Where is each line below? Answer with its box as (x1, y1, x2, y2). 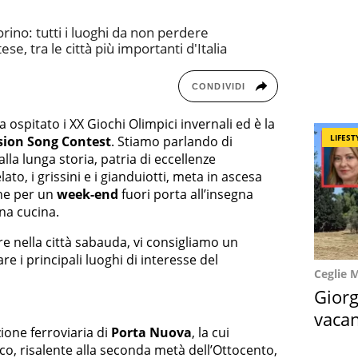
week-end (57, 185, 118, 203)
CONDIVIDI (192, 81, 245, 91)
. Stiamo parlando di (111, 132, 233, 150)
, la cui (192, 324, 229, 342)
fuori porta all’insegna (118, 185, 253, 203)
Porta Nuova (111, 324, 192, 342)
